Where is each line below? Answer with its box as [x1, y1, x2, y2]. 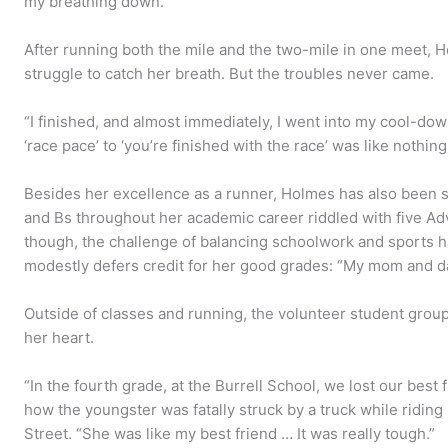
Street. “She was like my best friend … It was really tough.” [24, 423, 436, 443]
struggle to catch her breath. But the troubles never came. [24, 63, 435, 83]
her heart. [24, 327, 95, 347]
